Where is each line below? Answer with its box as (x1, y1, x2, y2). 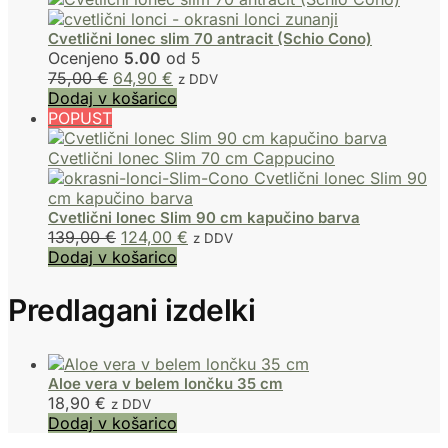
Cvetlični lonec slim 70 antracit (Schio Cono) (48, 29, 372, 49)
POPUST (48, 108, 112, 129)
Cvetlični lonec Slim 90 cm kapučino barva (48, 208, 360, 228)
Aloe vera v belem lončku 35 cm (48, 373, 283, 393)
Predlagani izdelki (8, 291, 255, 328)
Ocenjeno (48, 48, 124, 69)
